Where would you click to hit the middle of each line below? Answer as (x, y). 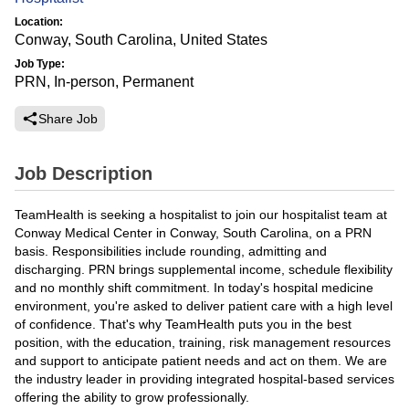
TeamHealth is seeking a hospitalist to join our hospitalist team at (201, 215)
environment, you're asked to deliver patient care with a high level (204, 306)
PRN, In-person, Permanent (104, 82)
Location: (39, 22)
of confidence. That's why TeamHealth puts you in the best (183, 324)
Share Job (68, 119)
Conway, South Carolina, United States (141, 40)
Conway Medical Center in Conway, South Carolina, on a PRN (193, 233)
